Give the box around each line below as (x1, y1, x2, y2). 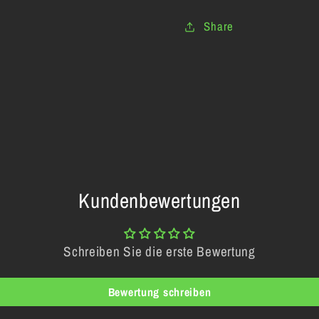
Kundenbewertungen (78, 186, 241, 214)
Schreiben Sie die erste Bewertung (63, 241, 256, 261)
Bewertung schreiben (108, 283, 211, 300)
